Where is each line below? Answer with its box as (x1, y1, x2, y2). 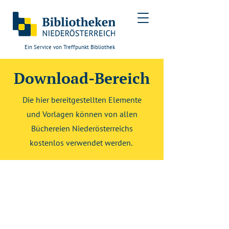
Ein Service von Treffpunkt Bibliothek (25, 43, 115, 51)
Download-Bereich (14, 68, 150, 88)
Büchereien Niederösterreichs (31, 123, 133, 133)
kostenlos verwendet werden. (30, 138, 134, 148)
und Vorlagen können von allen (26, 109, 138, 119)
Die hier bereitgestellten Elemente (22, 95, 142, 105)
